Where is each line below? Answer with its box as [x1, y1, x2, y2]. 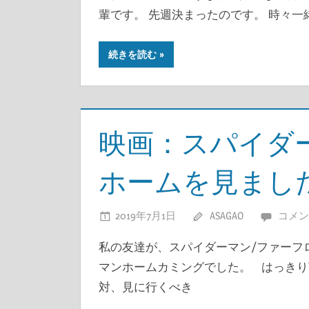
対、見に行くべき [98, 279, 192, 294]
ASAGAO [210, 208, 243, 222]
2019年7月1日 [114, 208, 176, 222]
